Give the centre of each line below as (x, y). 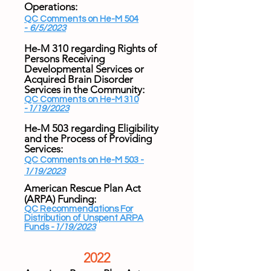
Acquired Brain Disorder (79, 79)
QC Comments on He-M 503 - (84, 160)
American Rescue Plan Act (83, 188)
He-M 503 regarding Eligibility (91, 128)
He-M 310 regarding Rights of (90, 48)
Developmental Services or (84, 69)
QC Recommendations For (79, 209)
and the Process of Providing (88, 139)
